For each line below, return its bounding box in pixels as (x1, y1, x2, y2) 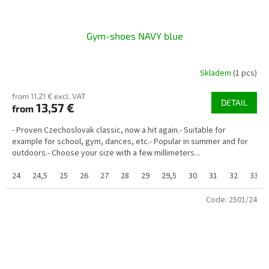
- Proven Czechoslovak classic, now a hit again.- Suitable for (12, 124, 226, 136)
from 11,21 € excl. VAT (12, 91, 86, 101)
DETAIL (221, 97, 247, 107)
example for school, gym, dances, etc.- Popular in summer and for (12, 135, 248, 148)
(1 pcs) (233, 67, 257, 80)
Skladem (200, 67, 233, 80)
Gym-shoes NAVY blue (86, 29, 183, 41)
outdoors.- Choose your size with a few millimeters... (12, 147, 200, 159)
